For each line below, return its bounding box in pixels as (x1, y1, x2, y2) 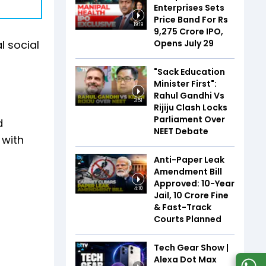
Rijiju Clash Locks (154, 101, 227, 113)
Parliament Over (154, 113, 225, 125)
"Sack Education (154, 65, 225, 78)
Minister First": (154, 77, 217, 90)
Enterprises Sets (154, 1, 224, 14)
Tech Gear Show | (154, 241, 229, 254)
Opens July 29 (154, 37, 214, 49)
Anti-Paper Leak (154, 153, 224, 166)
